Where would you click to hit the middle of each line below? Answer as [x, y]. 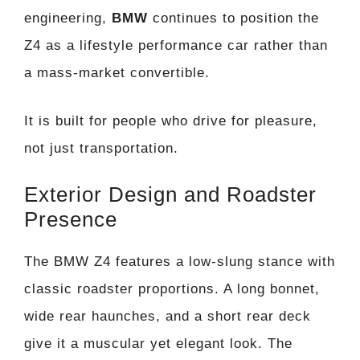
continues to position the [233, 18]
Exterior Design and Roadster [170, 195]
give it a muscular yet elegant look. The [158, 344]
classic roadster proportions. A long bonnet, [172, 289]
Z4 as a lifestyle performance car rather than [176, 46]
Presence [71, 220]
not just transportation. [101, 148]
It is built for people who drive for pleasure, [171, 121]
